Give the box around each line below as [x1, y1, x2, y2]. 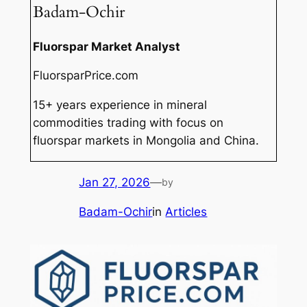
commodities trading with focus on [33, 116, 224, 130]
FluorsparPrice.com [33, 69, 139, 83]
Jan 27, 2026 [79, 175, 151, 189]
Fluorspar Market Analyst [33, 39, 181, 53]
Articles [165, 204, 208, 219]
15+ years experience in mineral [33, 98, 208, 112]
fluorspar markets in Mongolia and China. [33, 134, 260, 148]
